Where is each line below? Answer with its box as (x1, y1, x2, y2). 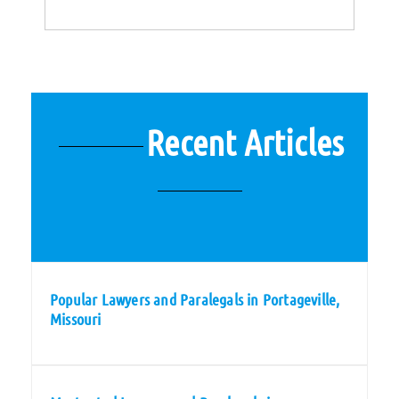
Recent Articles (146, 120, 345, 163)
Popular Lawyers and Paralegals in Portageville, (50, 289, 340, 309)
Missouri (50, 309, 102, 329)
